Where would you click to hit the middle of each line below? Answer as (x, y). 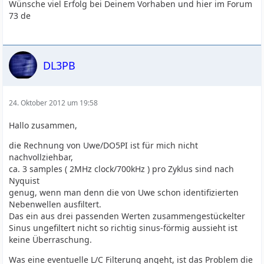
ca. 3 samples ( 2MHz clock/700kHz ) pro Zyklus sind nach (122, 169)
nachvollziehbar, (41, 157)
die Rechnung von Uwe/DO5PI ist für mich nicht (104, 145)
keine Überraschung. (51, 240)
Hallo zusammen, (43, 125)
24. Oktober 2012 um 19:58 (54, 103)
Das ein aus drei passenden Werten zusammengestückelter (127, 216)
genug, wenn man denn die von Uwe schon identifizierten (124, 192)
